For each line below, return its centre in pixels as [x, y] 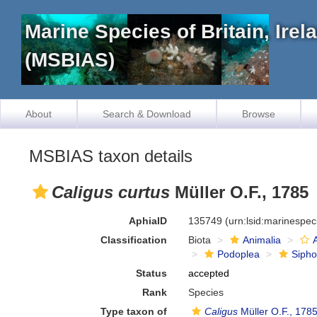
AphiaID [148, 221]
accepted [209, 273]
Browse [259, 114]
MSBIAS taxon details [111, 156]
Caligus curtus [111, 192]
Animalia [262, 240]
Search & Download [147, 114]
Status [152, 273]
